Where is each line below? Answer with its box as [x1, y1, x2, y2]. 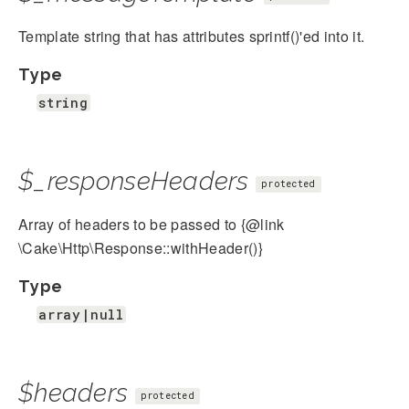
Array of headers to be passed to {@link [18, 214, 285, 236]
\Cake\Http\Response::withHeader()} [18, 237, 263, 259]
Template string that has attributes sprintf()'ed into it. [18, 26, 365, 47]
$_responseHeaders [18, 166, 249, 197]
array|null [38, 306, 124, 324]
